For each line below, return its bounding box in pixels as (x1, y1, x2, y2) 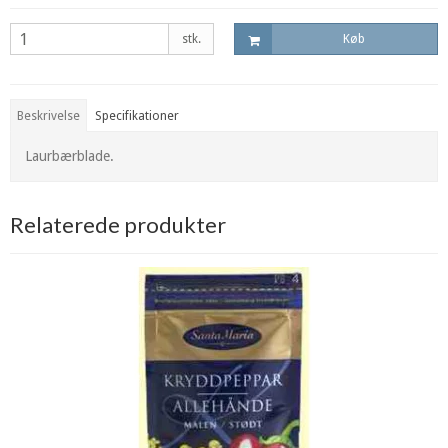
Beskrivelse (17, 108, 81, 123)
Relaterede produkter (10, 210, 226, 238)
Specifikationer (95, 108, 180, 123)
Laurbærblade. (25, 147, 114, 164)
